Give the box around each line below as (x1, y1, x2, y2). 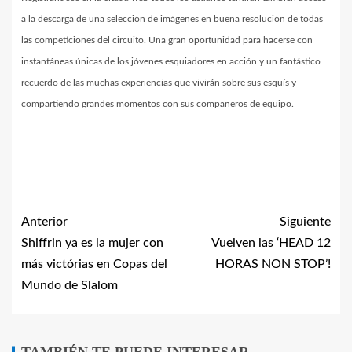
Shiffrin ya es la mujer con (21, 236, 163, 249)
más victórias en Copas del (21, 257, 167, 270)
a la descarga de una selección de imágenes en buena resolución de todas (21, 13, 323, 24)
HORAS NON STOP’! (215, 257, 331, 270)
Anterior (21, 214, 68, 228)
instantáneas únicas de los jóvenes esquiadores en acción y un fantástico (21, 56, 321, 66)
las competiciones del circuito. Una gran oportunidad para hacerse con (21, 35, 313, 45)
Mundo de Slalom (21, 278, 118, 291)
